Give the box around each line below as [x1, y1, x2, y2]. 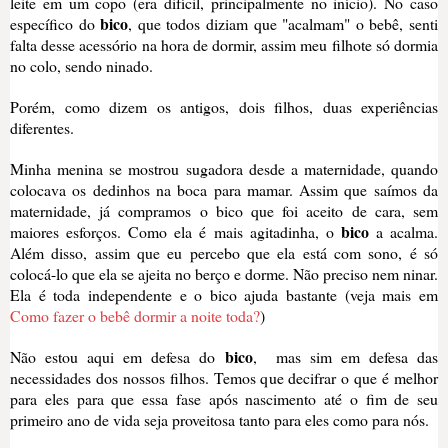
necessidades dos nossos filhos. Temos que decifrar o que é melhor [10, 366, 438, 388]
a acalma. [368, 220, 439, 242]
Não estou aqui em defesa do [10, 345, 225, 367]
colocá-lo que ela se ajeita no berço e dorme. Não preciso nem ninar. [10, 262, 438, 284]
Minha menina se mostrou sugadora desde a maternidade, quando [10, 157, 438, 179]
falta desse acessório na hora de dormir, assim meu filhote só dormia [10, 33, 438, 55]
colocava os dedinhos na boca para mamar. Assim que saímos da [10, 178, 438, 200]
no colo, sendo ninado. [10, 54, 153, 76]
